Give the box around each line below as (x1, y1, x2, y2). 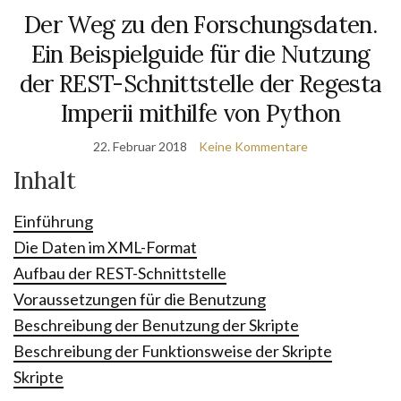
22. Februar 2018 (93, 139, 187, 154)
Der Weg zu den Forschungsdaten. (24, 10, 377, 39)
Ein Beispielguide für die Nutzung (30, 39, 371, 69)
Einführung (13, 211, 93, 231)
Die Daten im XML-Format (13, 237, 197, 257)
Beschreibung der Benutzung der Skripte (13, 315, 299, 335)
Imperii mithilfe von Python (60, 98, 341, 128)
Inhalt (13, 166, 76, 195)
